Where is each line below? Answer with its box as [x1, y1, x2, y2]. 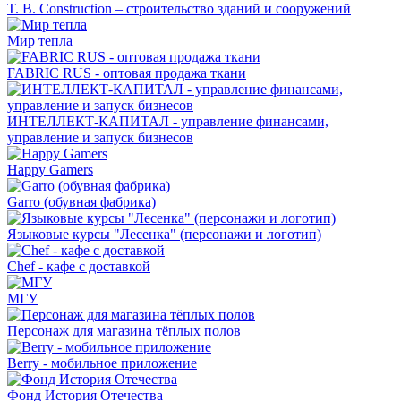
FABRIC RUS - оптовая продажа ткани [7, 65, 246, 81]
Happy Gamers [7, 162, 93, 178]
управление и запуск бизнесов [7, 130, 193, 146]
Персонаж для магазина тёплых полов [7, 323, 241, 339]
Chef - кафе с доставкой [7, 259, 150, 275]
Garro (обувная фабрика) [7, 194, 156, 210]
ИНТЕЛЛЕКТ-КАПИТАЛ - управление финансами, [7, 114, 328, 130]
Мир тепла [7, 33, 73, 49]
